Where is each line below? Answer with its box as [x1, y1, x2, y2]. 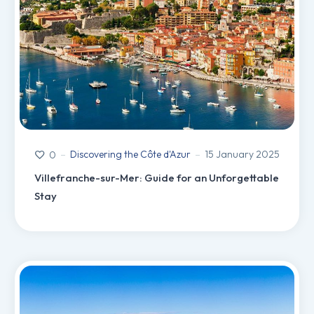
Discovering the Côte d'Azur [70, 148, 191, 161]
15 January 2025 [205, 148, 280, 161]
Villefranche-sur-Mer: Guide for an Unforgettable [34, 171, 279, 185]
